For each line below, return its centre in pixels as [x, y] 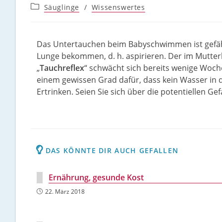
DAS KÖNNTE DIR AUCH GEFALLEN [112, 150]
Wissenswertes [118, 7]
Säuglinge [62, 7]
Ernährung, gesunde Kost [96, 177]
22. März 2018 [65, 192]
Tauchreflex [62, 68]
